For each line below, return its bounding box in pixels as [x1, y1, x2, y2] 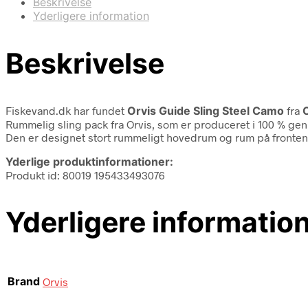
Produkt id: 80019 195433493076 [5, 168, 165, 181]
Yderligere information [33, 8, 149, 23]
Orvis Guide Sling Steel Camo [127, 103, 284, 118]
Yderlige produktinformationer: [5, 154, 173, 168]
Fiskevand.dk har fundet [5, 103, 127, 117]
